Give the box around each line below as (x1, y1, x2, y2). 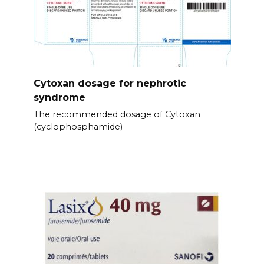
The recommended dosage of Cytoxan (33, 108, 200, 120)
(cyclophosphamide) (33, 121, 123, 132)
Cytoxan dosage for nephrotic (33, 77, 186, 89)
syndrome (33, 91, 85, 103)
